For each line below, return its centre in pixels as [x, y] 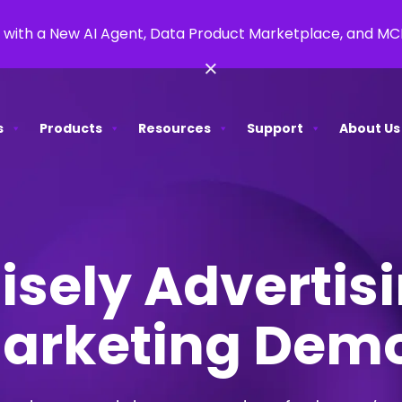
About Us [369, 128]
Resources [174, 128]
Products [70, 128]
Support [275, 128]
